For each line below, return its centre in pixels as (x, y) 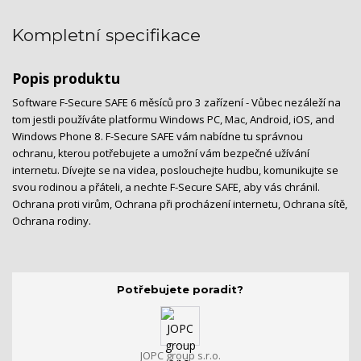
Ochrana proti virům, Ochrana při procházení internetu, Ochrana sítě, (180, 204)
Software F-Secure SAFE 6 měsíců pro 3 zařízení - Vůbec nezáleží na (176, 103)
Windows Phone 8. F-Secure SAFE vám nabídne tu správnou (158, 137)
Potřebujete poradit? (180, 289)
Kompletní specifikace (106, 35)
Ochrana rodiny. (52, 221)
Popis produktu (66, 79)
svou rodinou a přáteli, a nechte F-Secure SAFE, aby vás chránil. (166, 187)
